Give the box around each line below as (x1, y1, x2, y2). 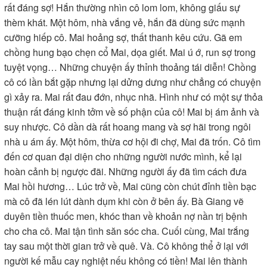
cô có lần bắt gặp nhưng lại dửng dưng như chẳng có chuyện (4, 75, 261, 89)
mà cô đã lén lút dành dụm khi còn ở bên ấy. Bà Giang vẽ (4, 194, 244, 208)
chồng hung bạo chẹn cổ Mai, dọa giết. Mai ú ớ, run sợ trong (4, 45, 256, 59)
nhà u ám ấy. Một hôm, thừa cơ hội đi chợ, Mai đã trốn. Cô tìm (4, 135, 260, 148)
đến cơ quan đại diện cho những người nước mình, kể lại (4, 150, 242, 163)
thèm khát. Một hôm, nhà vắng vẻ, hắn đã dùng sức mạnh (4, 15, 245, 29)
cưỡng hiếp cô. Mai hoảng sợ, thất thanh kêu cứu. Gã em (4, 30, 242, 44)
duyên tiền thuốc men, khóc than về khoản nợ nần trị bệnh (4, 209, 247, 223)
